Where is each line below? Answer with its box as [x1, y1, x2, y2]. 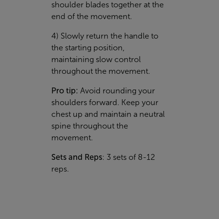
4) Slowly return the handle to [51, 31, 158, 40]
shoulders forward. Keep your [51, 98, 158, 107]
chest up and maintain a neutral [51, 109, 165, 118]
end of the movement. [51, 12, 132, 21]
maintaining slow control [51, 55, 141, 64]
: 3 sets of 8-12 [102, 153, 155, 161]
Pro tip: [51, 86, 78, 95]
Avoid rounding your [78, 86, 155, 95]
